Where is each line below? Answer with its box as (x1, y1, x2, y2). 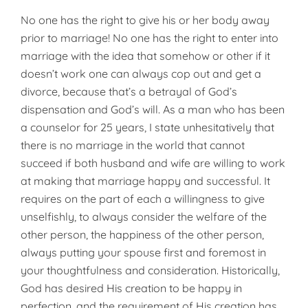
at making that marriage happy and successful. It (21, 174, 270, 188)
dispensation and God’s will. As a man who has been (21, 102, 285, 116)
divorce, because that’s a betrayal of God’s (21, 85, 237, 98)
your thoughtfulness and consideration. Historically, (21, 263, 280, 277)
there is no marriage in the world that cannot (21, 138, 245, 152)
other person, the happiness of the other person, (21, 228, 264, 241)
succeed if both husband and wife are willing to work (21, 156, 285, 170)
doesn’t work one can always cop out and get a (21, 67, 261, 80)
